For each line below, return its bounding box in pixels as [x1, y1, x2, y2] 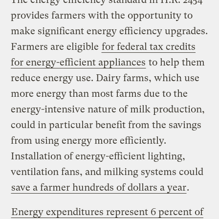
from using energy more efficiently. [11, 134, 167, 146]
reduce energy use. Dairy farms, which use [11, 72, 200, 84]
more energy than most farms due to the [11, 88, 188, 99]
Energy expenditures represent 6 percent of [11, 206, 204, 218]
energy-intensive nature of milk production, [11, 103, 205, 115]
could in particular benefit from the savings [11, 119, 202, 131]
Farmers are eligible [11, 41, 102, 52]
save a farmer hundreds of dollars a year [11, 181, 187, 193]
